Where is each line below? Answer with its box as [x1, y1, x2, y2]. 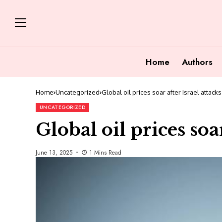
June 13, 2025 [36, 148, 72, 157]
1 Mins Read [89, 148, 121, 157]
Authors [182, 55, 213, 68]
